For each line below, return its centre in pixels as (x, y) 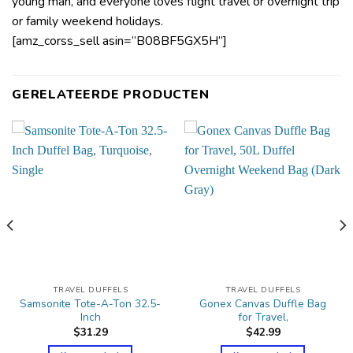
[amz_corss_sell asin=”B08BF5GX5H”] (119, 41)
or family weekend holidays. (87, 21)
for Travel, (263, 318)
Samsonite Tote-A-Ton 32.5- (90, 304)
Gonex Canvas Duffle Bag (263, 304)
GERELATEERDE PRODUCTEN (111, 94)
